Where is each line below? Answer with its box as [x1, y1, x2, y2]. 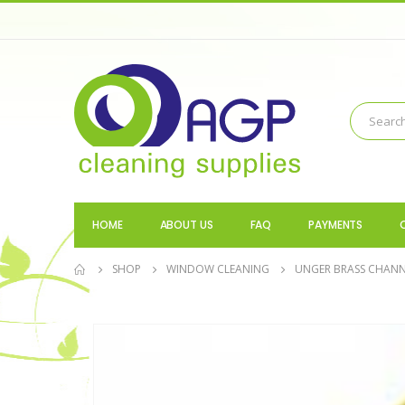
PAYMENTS [308, 217, 363, 233]
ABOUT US [159, 217, 213, 233]
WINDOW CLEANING [166, 261, 269, 278]
